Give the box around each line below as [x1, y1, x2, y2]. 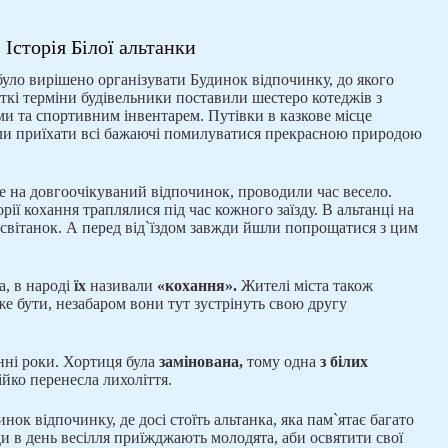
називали [86, 277, 157, 294]
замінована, [159, 353, 243, 370]
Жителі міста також [237, 277, 373, 294]
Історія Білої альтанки [6, 36, 196, 58]
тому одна [243, 353, 320, 370]
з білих [320, 353, 368, 370]
